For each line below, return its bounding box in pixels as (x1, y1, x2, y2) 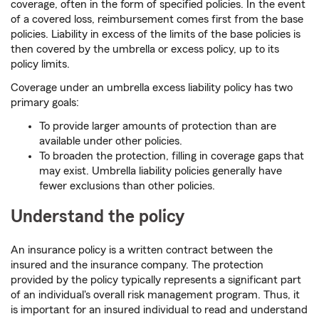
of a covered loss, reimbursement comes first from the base (11, 13, 303, 25)
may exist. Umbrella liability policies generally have (39, 164, 282, 177)
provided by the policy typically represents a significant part (11, 273, 301, 286)
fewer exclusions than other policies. (39, 179, 215, 192)
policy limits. (11, 58, 70, 70)
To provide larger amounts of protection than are (39, 120, 276, 132)
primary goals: (11, 96, 79, 108)
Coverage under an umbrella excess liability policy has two (11, 81, 293, 93)
